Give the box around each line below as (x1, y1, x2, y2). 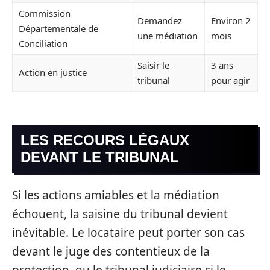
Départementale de (19, 22, 98, 34)
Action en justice (19, 66, 87, 78)
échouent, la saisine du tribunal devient (12, 206, 228, 222)
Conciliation (19, 37, 67, 49)
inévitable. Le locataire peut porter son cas (12, 225, 245, 240)
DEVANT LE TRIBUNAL (20, 148, 179, 165)
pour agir (211, 74, 250, 86)
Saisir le (137, 59, 169, 71)
